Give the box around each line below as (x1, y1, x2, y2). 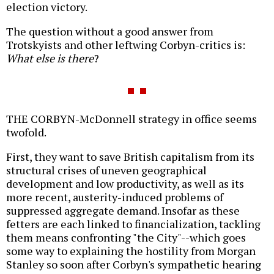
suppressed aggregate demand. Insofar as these (6, 203, 240, 218)
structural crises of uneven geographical (6, 163, 207, 178)
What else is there (6, 51, 94, 66)
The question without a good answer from (6, 24, 213, 39)
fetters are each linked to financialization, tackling (6, 217, 261, 232)
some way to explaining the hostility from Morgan (6, 243, 256, 259)
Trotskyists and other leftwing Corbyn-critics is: (6, 37, 245, 53)
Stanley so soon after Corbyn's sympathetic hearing (6, 257, 261, 272)
